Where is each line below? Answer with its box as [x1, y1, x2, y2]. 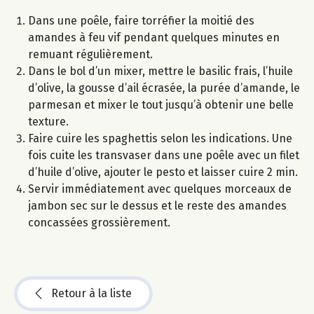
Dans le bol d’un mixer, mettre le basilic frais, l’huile [28, 64, 293, 78]
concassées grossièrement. [28, 216, 170, 230]
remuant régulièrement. [28, 48, 153, 62]
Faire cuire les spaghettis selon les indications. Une [28, 132, 292, 146]
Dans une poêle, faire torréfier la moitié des [28, 14, 254, 28]
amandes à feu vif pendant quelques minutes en [28, 31, 280, 45]
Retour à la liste [51, 287, 132, 301]
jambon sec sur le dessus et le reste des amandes [28, 199, 287, 213]
